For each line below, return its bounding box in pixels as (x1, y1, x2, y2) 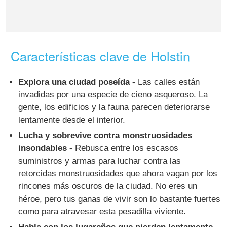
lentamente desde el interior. (18, 115, 126, 125)
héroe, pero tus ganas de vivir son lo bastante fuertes (18, 194, 221, 204)
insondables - (18, 143, 73, 154)
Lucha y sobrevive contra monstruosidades (18, 131, 193, 141)
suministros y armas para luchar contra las (18, 156, 181, 166)
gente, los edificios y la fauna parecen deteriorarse (18, 102, 210, 112)
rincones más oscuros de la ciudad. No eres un (18, 181, 198, 192)
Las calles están (135, 77, 200, 87)
